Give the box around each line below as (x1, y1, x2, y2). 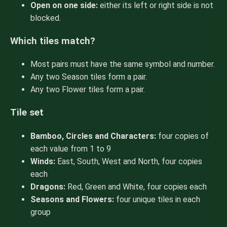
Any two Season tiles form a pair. (30, 72, 147, 82)
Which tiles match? (10, 35, 95, 47)
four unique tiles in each (114, 194, 200, 204)
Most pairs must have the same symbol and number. (30, 59, 215, 69)
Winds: (30, 156, 55, 166)
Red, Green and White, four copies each (65, 181, 207, 192)
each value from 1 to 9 (30, 143, 111, 154)
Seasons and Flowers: (30, 194, 114, 204)
